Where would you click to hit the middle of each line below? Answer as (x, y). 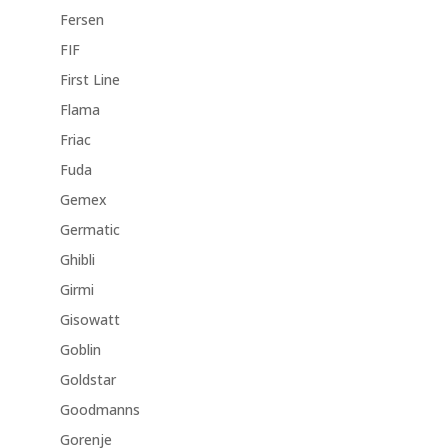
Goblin (80, 350)
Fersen (81, 20)
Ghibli (77, 260)
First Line (89, 80)
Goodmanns (99, 410)
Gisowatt (89, 320)
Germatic (89, 230)
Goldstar (87, 380)
